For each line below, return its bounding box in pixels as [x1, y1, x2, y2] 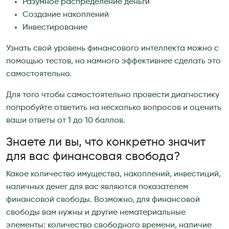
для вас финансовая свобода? [6, 150, 180, 163]
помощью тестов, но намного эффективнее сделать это [6, 57, 221, 65]
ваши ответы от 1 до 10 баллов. [6, 116, 125, 125]
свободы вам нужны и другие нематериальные [6, 208, 186, 217]
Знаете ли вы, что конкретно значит [6, 136, 205, 148]
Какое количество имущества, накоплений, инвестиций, [6, 170, 221, 178]
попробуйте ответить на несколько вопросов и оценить [6, 103, 221, 112]
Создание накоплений [22, 10, 109, 19]
